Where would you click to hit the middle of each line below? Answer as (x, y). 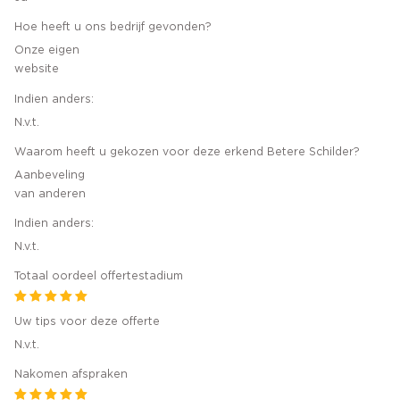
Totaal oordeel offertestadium (99, 276)
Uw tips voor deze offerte (87, 321)
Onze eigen (47, 50)
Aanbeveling (50, 175)
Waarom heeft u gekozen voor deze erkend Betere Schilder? (187, 151)
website (37, 69)
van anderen (50, 193)
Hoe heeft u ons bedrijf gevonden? (113, 27)
